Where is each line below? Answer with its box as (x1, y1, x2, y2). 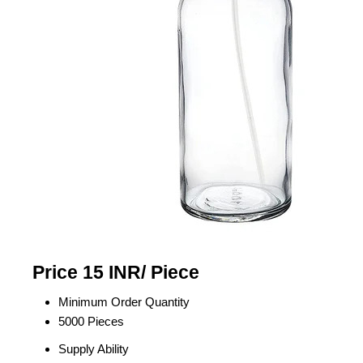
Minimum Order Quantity (58, 295, 190, 309)
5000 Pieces (58, 314, 124, 328)
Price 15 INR (32, 263, 141, 283)
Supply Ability (58, 342, 129, 356)
